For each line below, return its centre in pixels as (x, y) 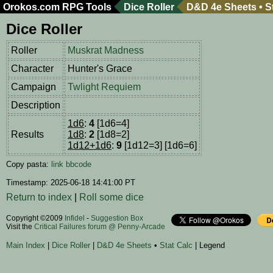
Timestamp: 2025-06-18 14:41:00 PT (71, 183)
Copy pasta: (29, 165)
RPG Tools (87, 7)
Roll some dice (112, 197)
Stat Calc (176, 246)
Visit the (20, 227)
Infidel (75, 218)
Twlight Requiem (104, 87)
